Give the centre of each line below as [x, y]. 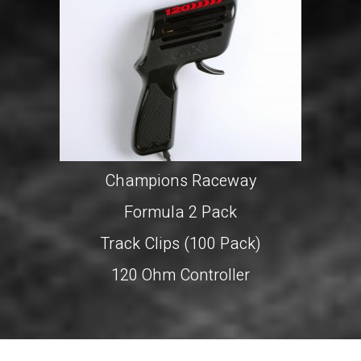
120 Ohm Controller [180, 275]
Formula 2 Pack [180, 212]
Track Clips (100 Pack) [180, 243]
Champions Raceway [180, 180]
